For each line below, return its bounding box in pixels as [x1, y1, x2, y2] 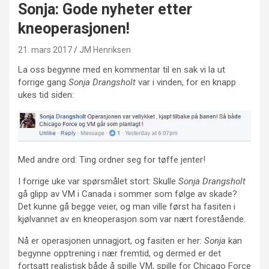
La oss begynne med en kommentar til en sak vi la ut [18, 64, 225, 75]
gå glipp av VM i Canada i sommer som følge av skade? [18, 188, 237, 199]
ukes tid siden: [18, 89, 74, 100]
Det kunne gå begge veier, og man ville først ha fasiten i [18, 201, 235, 212]
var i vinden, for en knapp [136, 76, 236, 88]
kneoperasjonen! [18, 19, 130, 37]
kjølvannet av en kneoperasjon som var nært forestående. [18, 213, 246, 225]
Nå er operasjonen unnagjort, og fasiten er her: [18, 235, 204, 246]
